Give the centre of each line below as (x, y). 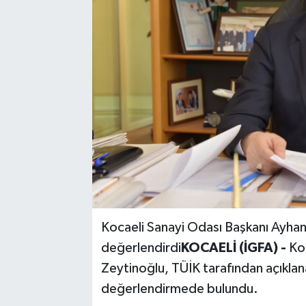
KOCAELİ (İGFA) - (235, 248)
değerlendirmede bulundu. (179, 289)
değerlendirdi (141, 248)
